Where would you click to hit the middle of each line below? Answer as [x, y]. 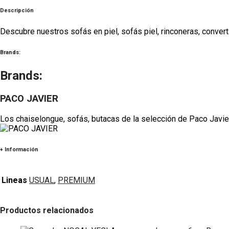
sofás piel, [141, 32]
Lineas [14, 180]
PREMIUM [76, 180]
